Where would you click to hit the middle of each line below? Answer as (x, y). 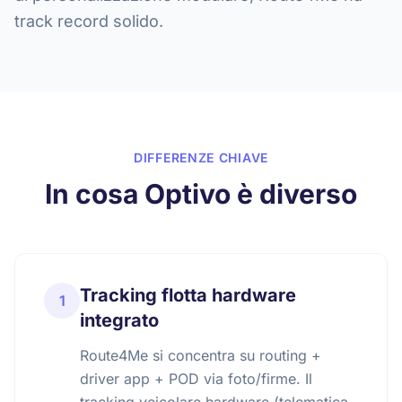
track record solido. (89, 21)
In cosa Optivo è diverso (201, 194)
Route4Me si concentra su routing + (201, 355)
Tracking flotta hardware (188, 295)
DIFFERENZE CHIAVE (201, 157)
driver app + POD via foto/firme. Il (196, 379)
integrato (119, 320)
